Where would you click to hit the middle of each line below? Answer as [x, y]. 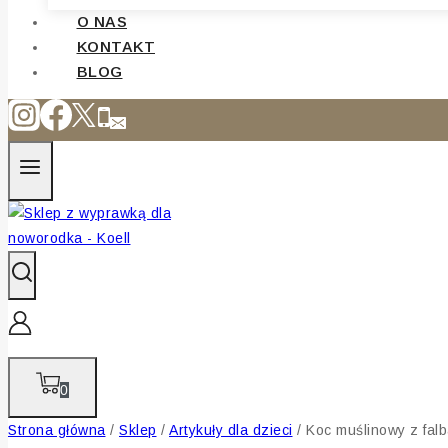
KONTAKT [115, 46]
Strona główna [57, 429]
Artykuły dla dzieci [231, 429]
